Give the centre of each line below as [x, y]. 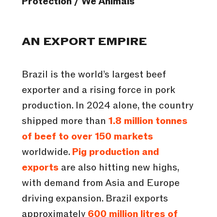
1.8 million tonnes [148, 121]
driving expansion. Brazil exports [95, 199]
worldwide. [47, 152]
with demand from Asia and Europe [101, 183]
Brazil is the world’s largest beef [94, 75]
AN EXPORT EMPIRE [84, 42]
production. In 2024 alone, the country [107, 106]
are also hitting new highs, [118, 168]
